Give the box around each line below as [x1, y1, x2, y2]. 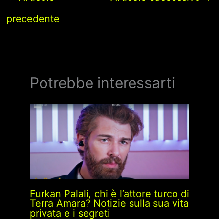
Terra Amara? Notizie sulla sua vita [29, 197, 189, 209]
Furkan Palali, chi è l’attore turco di [29, 188, 189, 199]
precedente [6, 13, 60, 24]
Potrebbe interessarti [29, 74, 175, 91]
